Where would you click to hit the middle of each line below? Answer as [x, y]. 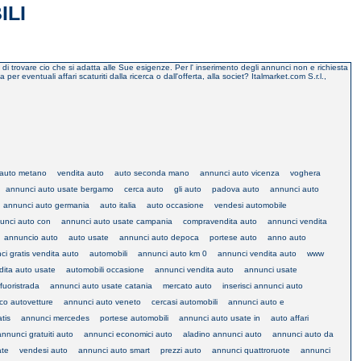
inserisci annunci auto [263, 285]
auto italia [118, 205]
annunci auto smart [114, 350]
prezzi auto [181, 350]
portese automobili [134, 317]
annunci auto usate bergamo [60, 189]
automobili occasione [105, 269]
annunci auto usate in [220, 317]
